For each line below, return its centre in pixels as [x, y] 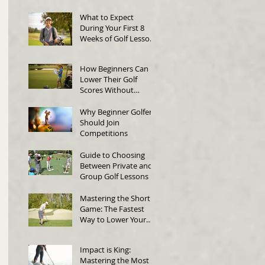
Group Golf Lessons [114, 176]
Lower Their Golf [109, 79]
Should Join [100, 122]
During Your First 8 [112, 28]
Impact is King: [105, 249]
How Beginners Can [114, 68]
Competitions [104, 133]
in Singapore [102, 49]
